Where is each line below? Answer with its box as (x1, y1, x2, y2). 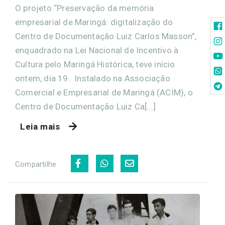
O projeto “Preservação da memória (15, 3, 154, 14)
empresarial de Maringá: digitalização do (15, 17, 173, 28)
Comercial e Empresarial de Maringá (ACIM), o (15, 87, 193, 98)
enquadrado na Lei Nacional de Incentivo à (15, 45, 179, 56)
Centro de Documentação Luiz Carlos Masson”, (15, 31, 197, 42)
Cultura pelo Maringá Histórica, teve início (15, 59, 175, 70)
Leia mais (20, 122, 60, 132)
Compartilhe (15, 160, 57, 169)
